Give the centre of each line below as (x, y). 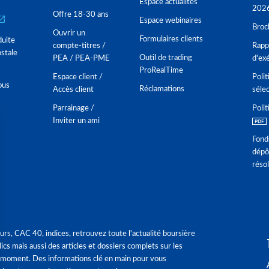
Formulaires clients (171, 39)
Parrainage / (74, 108)
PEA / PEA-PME (81, 59)
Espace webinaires (171, 21)
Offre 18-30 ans (81, 15)
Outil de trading (166, 58)
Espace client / (78, 77)
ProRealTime (161, 71)
